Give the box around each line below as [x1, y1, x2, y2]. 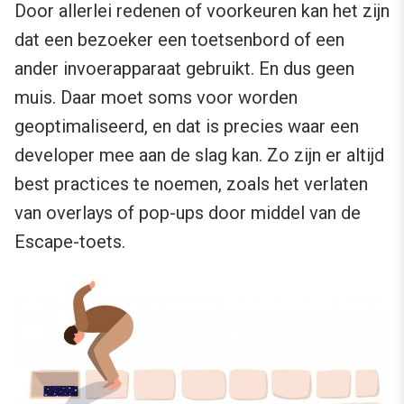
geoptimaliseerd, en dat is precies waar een [14, 115, 359, 137]
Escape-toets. [14, 230, 125, 252]
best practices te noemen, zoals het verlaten [14, 172, 368, 195]
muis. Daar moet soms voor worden [14, 86, 298, 108]
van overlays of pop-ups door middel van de [14, 201, 361, 224]
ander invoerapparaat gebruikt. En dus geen [14, 57, 354, 79]
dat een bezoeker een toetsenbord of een [14, 28, 344, 50]
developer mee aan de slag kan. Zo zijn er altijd [14, 143, 384, 166]
